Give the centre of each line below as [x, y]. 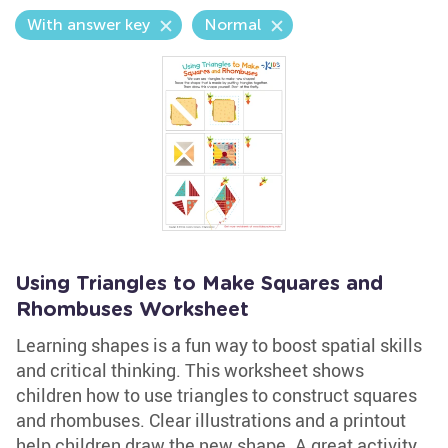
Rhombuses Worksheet [132, 310]
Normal [232, 24]
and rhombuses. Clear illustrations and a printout [211, 420]
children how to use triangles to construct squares [216, 395]
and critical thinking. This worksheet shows [190, 370]
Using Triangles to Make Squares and [199, 284]
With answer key [88, 24]
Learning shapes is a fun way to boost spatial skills [219, 345]
